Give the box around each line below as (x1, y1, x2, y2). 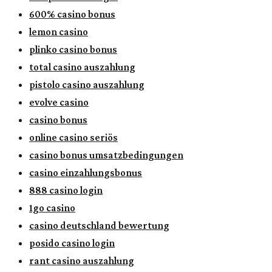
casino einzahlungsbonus (29, 166, 142, 178)
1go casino (29, 202, 75, 214)
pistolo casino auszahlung (29, 78, 144, 90)
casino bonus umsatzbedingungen (29, 149, 183, 161)
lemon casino (29, 25, 88, 38)
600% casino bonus (29, 8, 115, 20)
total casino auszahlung (29, 61, 135, 73)
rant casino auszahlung (29, 254, 134, 267)
